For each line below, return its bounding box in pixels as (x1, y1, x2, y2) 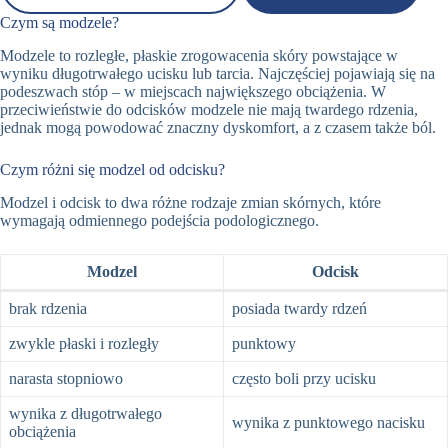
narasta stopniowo (9, 369, 123, 387)
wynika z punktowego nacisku (232, 413, 425, 431)
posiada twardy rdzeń (232, 299, 367, 317)
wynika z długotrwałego (9, 404, 162, 422)
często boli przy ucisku (232, 369, 376, 387)
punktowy (232, 334, 296, 352)
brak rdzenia (9, 299, 87, 317)
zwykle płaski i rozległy (9, 334, 159, 352)
